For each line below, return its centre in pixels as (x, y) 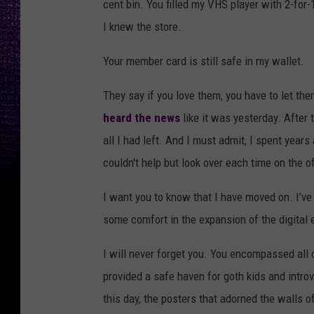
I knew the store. (142, 27)
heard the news (142, 118)
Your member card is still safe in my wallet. (204, 61)
